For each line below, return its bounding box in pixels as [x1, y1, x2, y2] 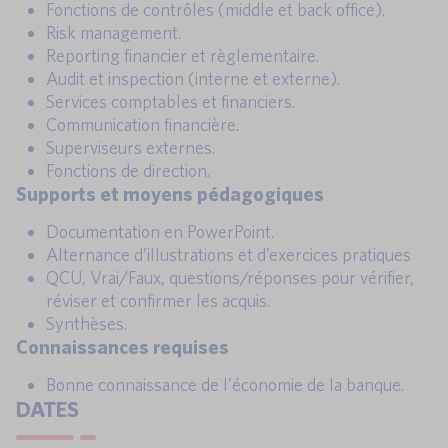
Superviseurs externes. [46, 137, 215, 159]
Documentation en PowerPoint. [46, 221, 274, 243]
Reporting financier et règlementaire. [46, 45, 319, 67]
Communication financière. [46, 114, 239, 136]
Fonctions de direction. [46, 160, 210, 182]
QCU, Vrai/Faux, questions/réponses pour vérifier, [46, 267, 414, 289]
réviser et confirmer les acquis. [46, 290, 270, 312]
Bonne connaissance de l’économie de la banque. [46, 374, 404, 396]
